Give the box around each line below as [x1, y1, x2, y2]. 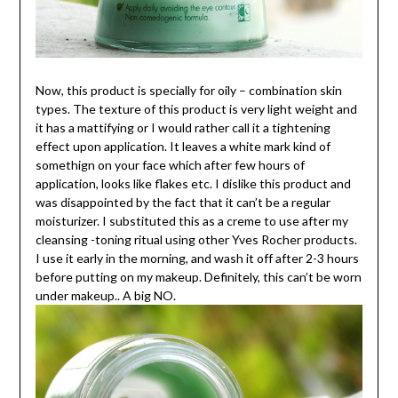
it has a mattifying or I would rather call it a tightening [35, 119, 330, 135]
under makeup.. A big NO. [35, 287, 179, 303]
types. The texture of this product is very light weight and [35, 100, 357, 116]
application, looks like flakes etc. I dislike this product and [35, 175, 351, 191]
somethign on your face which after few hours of [35, 156, 305, 172]
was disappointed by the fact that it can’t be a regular [35, 194, 330, 210]
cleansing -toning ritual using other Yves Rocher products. [35, 231, 357, 247]
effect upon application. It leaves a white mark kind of [35, 138, 330, 154]
